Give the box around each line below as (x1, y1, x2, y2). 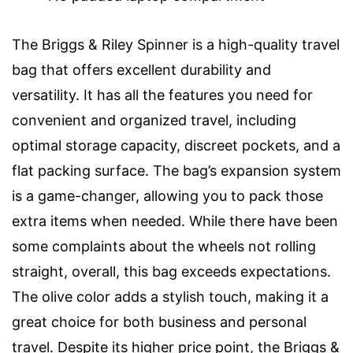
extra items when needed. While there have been (12, 212, 338, 229)
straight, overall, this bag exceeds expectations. (12, 262, 331, 280)
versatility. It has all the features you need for (12, 86, 313, 103)
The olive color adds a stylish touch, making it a (12, 288, 329, 305)
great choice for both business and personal (12, 313, 307, 330)
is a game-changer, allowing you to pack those (12, 187, 323, 204)
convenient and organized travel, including (12, 111, 296, 128)
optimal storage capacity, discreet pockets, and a (12, 136, 340, 154)
